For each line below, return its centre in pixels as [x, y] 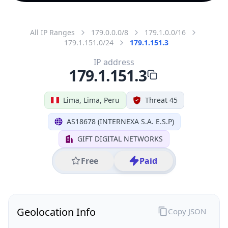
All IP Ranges [52, 32]
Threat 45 [161, 100]
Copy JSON [187, 211]
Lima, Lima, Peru [91, 100]
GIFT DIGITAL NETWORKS [120, 138]
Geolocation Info [56, 212]
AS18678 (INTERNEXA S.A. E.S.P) [120, 121]
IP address [114, 62]
